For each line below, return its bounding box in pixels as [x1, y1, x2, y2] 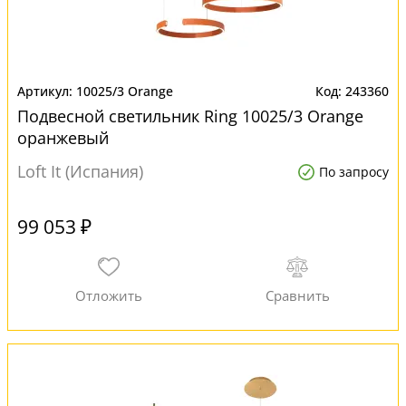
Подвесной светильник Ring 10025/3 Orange [17, 105, 363, 127]
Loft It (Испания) [17, 160, 143, 182]
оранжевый [17, 127, 109, 149]
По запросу [319, 163, 389, 180]
